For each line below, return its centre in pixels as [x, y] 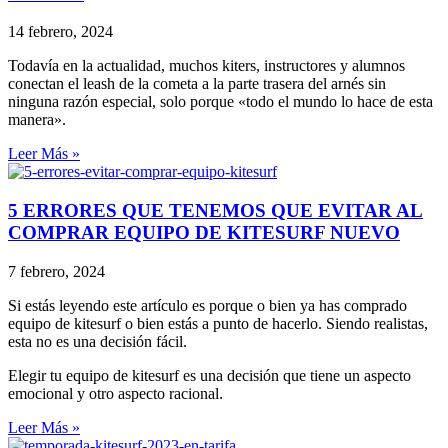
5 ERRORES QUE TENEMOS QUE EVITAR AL [215, 211]
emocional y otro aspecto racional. [115, 393]
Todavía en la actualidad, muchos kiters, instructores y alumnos [206, 66]
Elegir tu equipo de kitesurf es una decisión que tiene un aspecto [209, 375]
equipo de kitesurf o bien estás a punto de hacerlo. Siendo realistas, [218, 323]
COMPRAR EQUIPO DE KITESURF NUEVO [204, 233]
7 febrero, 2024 [56, 271]
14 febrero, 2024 [60, 32]
